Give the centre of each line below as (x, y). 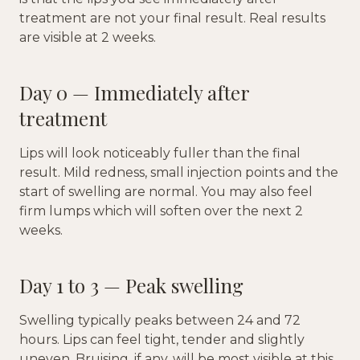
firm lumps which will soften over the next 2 (161, 211)
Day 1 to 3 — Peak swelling (131, 286)
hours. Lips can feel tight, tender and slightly (162, 340)
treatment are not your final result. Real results (172, 18)
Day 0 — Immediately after (134, 93)
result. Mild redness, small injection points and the (179, 173)
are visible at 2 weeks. (88, 38)
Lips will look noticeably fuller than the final (160, 153)
